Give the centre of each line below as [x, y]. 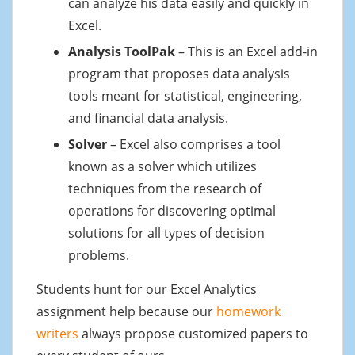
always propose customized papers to [193, 333]
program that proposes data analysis [179, 73]
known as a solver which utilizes [162, 166]
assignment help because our [126, 311]
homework [248, 311]
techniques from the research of [165, 188]
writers [57, 333]
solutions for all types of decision [166, 233]
